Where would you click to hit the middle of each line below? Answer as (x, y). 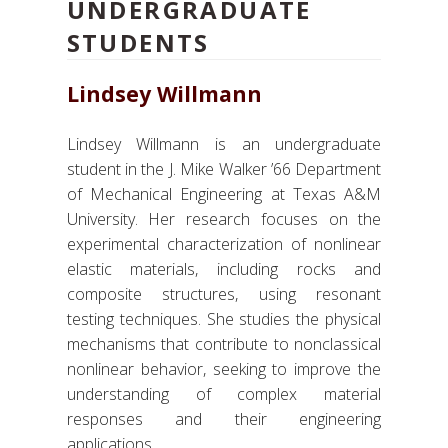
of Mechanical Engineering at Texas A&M (224, 194)
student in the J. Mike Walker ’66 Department (224, 169)
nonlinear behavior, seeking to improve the (224, 369)
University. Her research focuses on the (224, 219)
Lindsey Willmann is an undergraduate (224, 144)
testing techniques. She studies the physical (224, 319)
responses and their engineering (224, 419)
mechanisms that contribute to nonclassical (224, 344)
